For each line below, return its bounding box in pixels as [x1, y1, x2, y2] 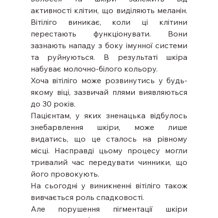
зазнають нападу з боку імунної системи [30, 40, 188, 50]
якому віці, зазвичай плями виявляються [30, 87, 188, 97]
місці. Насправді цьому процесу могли [30, 145, 188, 155]
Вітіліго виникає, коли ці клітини [30, 17, 188, 27]
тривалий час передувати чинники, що [30, 157, 188, 167]
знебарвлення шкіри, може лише [30, 122, 188, 132]
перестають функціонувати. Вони [30, 28, 188, 38]
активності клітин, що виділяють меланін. [30, 5, 188, 15]
